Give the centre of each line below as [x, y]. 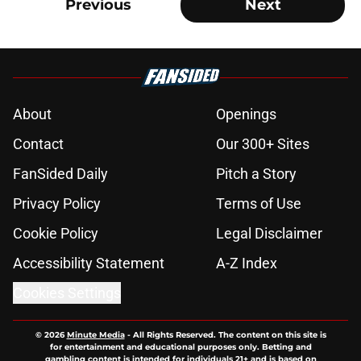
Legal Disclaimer [269, 234]
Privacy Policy [57, 204]
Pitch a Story [256, 174]
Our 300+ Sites [263, 144]
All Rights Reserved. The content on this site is [229, 335]
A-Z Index [247, 263]
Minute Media [95, 335]
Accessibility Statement [89, 263]
